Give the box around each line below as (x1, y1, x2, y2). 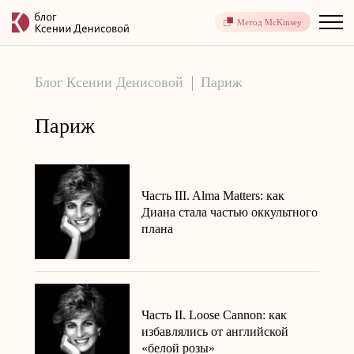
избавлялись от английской (141, 324, 288, 338)
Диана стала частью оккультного (141, 205, 318, 219)
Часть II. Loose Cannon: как (141, 307, 287, 322)
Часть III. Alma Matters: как (141, 188, 284, 202)
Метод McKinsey (237, 17, 302, 27)
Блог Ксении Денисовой (35, 74, 183, 90)
